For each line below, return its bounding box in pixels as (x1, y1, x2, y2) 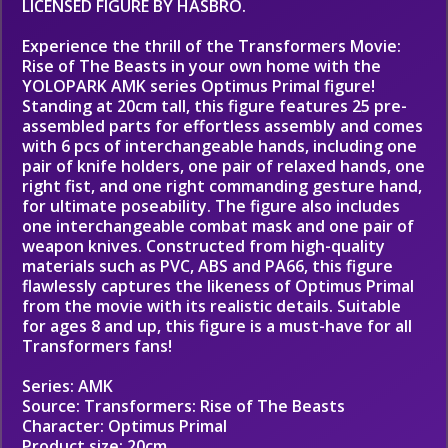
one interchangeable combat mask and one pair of (22, 215, 414, 237)
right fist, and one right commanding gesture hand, (22, 175, 422, 197)
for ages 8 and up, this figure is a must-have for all (22, 315, 412, 337)
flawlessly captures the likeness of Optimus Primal (22, 275, 414, 297)
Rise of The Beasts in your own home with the (22, 55, 381, 77)
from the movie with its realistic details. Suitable (22, 295, 401, 317)
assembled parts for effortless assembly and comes (22, 115, 423, 137)
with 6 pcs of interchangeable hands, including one (22, 135, 417, 157)
